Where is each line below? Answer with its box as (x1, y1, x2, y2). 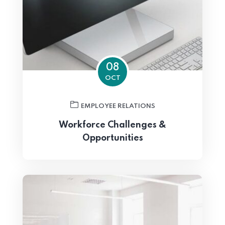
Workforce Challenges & (59, 121, 166, 130)
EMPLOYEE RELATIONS (80, 103, 155, 110)
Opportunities (82, 134, 143, 143)
